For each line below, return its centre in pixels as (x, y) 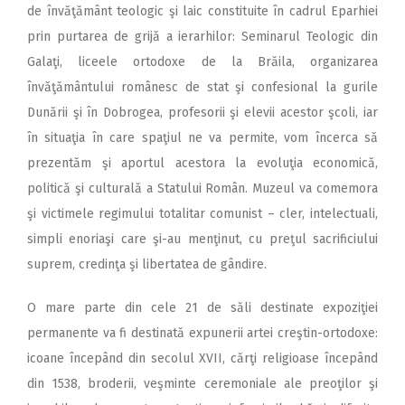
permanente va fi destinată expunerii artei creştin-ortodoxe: (202, 333)
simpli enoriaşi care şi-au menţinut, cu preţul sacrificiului (202, 239)
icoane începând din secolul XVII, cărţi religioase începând (202, 358)
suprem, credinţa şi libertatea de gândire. (147, 264)
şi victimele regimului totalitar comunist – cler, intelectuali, (202, 213)
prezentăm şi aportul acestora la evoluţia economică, (202, 163)
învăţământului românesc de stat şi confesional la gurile (202, 87)
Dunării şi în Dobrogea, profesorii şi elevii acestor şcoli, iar (202, 112)
